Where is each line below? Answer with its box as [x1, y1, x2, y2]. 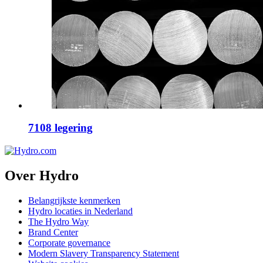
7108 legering [28, 122, 93, 134]
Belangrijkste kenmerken [28, 195, 120, 205]
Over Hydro [5, 167, 79, 183]
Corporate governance [28, 237, 110, 248]
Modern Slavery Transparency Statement [28, 248, 179, 258]
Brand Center [28, 227, 78, 237]
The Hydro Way [28, 216, 89, 227]
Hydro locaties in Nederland [28, 205, 133, 216]
